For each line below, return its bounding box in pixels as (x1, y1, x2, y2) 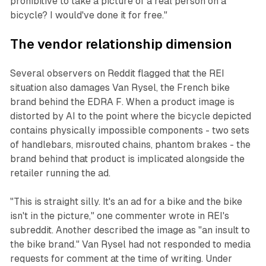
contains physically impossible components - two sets (9, 125, 249, 137)
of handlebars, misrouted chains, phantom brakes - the (9, 139, 251, 151)
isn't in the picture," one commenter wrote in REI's (9, 210, 229, 222)
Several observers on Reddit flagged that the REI (9, 68, 224, 80)
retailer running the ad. (9, 167, 110, 179)
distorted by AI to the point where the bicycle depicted (9, 110, 251, 122)
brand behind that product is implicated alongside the (9, 153, 245, 165)
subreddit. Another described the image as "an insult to (9, 224, 250, 236)
